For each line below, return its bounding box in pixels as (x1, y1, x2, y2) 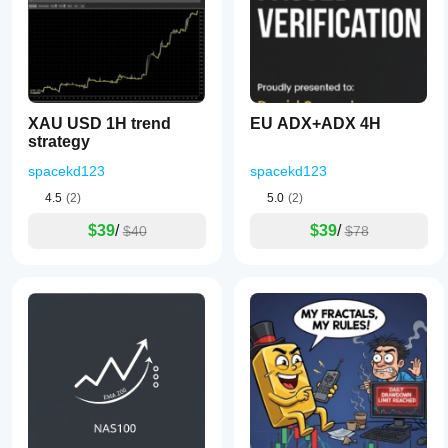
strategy (28, 133, 90, 150)
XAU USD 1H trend (28, 115, 171, 132)
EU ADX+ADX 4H (250, 115, 381, 132)
